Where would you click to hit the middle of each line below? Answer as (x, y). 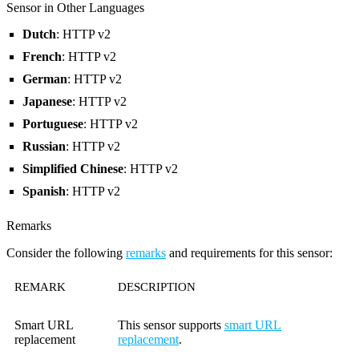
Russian (44, 147)
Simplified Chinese (73, 169)
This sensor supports (171, 325)
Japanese (47, 102)
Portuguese (53, 124)
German (45, 79)
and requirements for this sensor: (249, 253)
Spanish (44, 192)
